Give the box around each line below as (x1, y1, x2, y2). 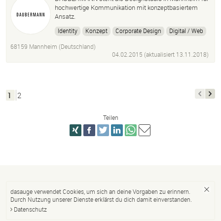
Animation (153, 38, 181, 47)
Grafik (137, 50, 151, 59)
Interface (58, 38, 80, 47)
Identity (58, 27, 77, 35)
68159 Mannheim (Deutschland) (10, 42, 96, 51)
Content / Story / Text (58, 62, 114, 71)
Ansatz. (55, 12, 75, 21)
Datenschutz (14, 205, 47, 214)
